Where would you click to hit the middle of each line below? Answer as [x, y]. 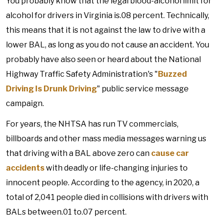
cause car [170, 153]
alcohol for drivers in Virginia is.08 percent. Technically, [108, 15]
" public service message [143, 89]
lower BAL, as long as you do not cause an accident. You [108, 45]
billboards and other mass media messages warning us [106, 139]
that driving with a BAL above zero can [78, 153]
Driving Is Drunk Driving [51, 89]
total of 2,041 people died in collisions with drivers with [107, 197]
